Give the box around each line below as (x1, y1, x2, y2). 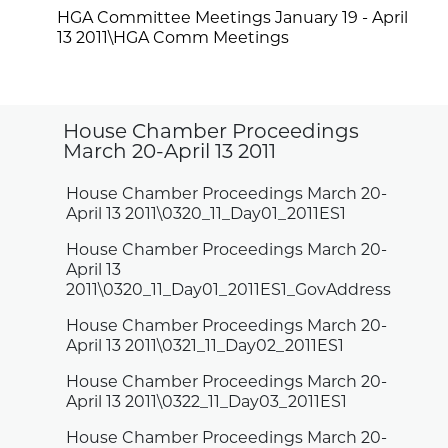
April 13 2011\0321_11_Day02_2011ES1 (66, 338, 345, 355)
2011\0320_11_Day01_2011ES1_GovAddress (66, 282, 392, 299)
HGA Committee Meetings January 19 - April (57, 11, 409, 28)
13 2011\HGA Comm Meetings (57, 31, 290, 48)
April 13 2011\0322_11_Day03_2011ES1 (66, 394, 348, 411)
